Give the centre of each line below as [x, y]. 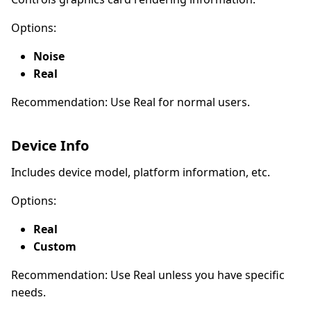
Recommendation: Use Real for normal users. [131, 102]
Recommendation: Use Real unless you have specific [148, 275]
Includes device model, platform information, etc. [141, 172]
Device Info [50, 145]
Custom [55, 246]
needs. [28, 292]
